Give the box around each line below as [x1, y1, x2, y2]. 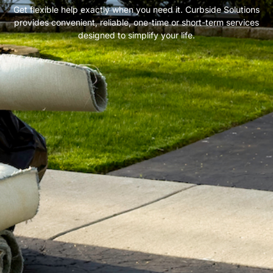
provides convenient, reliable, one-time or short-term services [14, 17, 259, 28]
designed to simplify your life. [78, 30, 195, 41]
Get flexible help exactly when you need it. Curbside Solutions [13, 4, 260, 15]
